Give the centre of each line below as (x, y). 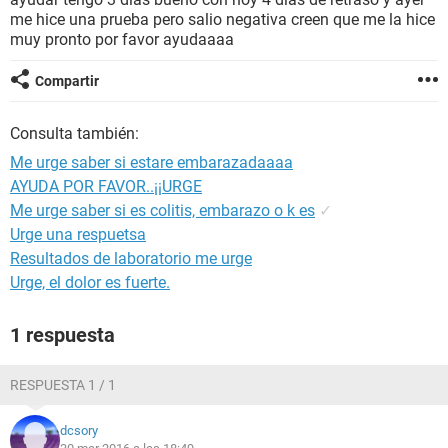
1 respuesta (62, 335)
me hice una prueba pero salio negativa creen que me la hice (222, 19)
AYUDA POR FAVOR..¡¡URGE (106, 186)
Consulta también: (74, 133)
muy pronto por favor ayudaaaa (122, 39)
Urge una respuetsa (78, 234)
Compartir (67, 81)
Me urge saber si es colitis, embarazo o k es (162, 210)
